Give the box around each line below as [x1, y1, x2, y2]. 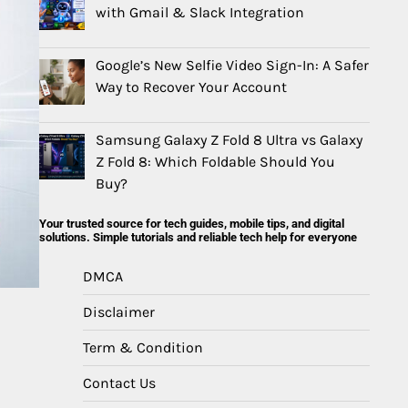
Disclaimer [83, 303, 155, 321]
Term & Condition [83, 339, 203, 356]
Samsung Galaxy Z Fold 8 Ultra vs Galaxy [96, 131, 362, 148]
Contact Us [83, 374, 156, 392]
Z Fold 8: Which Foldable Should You [96, 153, 335, 170]
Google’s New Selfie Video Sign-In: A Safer [96, 56, 369, 75]
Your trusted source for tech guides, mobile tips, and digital [39, 217, 344, 230]
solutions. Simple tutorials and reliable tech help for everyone [39, 230, 357, 244]
